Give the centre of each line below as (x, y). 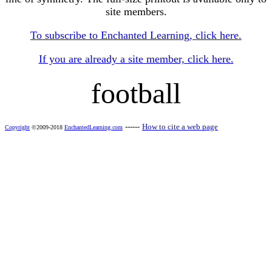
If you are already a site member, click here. (136, 59)
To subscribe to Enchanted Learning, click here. (136, 35)
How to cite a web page (180, 127)
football (136, 93)
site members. (136, 12)
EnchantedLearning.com (93, 127)
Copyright (17, 127)
